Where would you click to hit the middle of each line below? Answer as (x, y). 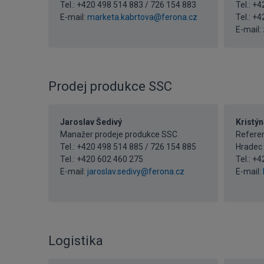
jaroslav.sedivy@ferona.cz (136, 171)
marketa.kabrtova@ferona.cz (142, 17)
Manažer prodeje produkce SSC (119, 134)
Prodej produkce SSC (110, 86)
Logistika (76, 241)
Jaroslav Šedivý (91, 122)
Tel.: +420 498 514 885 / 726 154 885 (128, 147)
